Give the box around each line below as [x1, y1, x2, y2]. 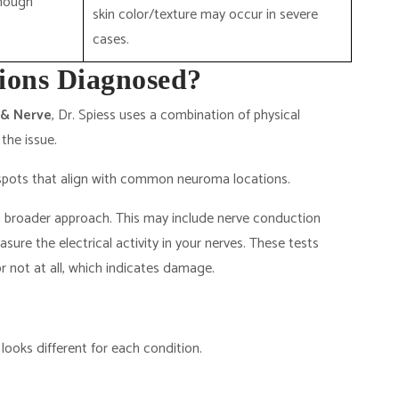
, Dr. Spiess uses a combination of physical [52, 103, 300, 127]
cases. [93, 28, 129, 52]
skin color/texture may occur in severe [93, 3, 318, 27]
